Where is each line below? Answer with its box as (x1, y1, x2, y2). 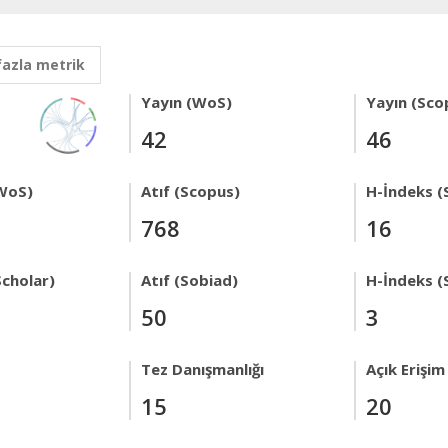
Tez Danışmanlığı (141, 359, 264, 379)
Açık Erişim (366, 359, 445, 379)
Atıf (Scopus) (141, 181, 240, 201)
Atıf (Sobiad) (141, 270, 238, 290)
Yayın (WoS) (141, 92, 232, 112)
